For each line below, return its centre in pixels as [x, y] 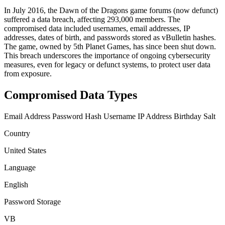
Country [17, 133]
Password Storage [32, 201]
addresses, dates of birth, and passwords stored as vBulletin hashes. [110, 37]
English [16, 184]
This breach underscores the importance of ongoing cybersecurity [107, 55]
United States [25, 150]
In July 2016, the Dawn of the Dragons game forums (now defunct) [111, 10]
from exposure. [28, 73]
